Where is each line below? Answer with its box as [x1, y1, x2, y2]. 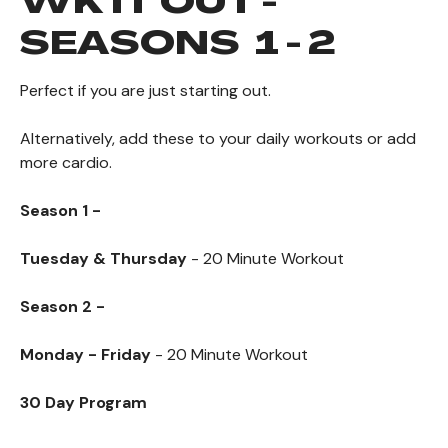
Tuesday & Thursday [20, 248, 187, 270]
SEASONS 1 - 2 [20, 30, 336, 63]
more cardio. [20, 152, 112, 174]
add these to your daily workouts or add [119, 128, 416, 150]
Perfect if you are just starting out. [20, 80, 275, 102]
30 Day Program [20, 392, 151, 414]
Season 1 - [20, 200, 105, 222]
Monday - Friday [20, 344, 151, 366]
